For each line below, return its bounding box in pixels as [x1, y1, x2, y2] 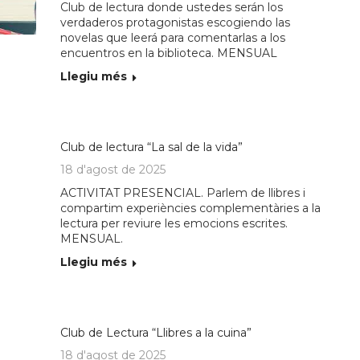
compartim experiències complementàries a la [60, 200, 321, 215]
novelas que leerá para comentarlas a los [60, 30, 286, 45]
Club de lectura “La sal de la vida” [60, 139, 243, 154]
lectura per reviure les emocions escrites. [60, 215, 288, 231]
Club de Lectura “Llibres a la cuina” [60, 325, 252, 340]
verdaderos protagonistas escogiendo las [60, 14, 291, 30]
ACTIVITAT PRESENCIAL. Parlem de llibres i [60, 185, 306, 200]
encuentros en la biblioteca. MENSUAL [60, 45, 278, 60]
